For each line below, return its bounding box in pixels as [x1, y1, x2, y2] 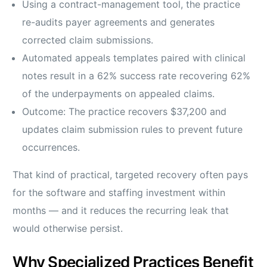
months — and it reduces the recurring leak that [13, 204, 229, 217]
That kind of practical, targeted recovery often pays [13, 169, 249, 181]
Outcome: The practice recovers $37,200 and [22, 105, 227, 118]
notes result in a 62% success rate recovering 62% [22, 70, 251, 82]
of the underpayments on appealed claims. [22, 88, 215, 100]
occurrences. [22, 141, 80, 154]
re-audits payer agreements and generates [22, 16, 215, 29]
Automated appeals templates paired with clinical [22, 52, 246, 64]
